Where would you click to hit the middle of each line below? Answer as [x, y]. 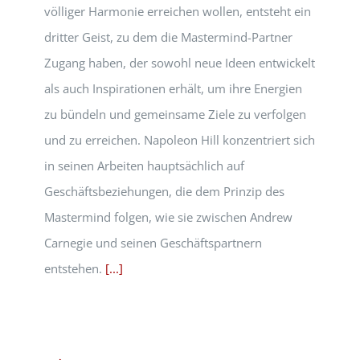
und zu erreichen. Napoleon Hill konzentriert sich [180, 140]
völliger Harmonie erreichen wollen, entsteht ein [178, 11]
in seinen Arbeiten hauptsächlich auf [144, 166]
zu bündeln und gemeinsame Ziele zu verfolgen [175, 114]
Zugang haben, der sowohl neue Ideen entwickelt [180, 63]
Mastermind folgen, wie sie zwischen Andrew [168, 217]
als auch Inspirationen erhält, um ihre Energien [173, 88]
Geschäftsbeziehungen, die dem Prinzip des [164, 191]
